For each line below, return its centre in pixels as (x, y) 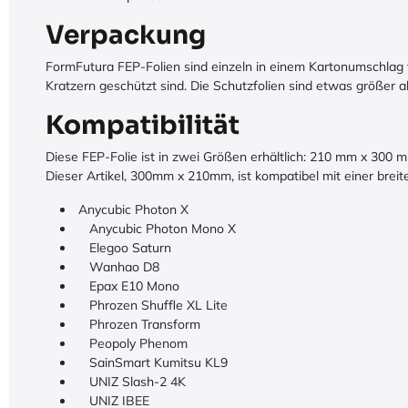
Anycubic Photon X (132, 209)
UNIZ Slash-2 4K (130, 382)
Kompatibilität (143, 125)
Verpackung (126, 35)
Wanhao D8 (117, 267)
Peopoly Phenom (131, 343)
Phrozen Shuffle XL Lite (151, 305)
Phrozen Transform (138, 324)
